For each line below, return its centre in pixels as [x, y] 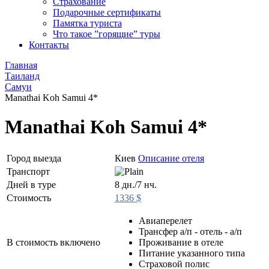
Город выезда [34, 158]
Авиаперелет [165, 220]
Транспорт [28, 171]
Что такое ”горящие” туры [107, 34]
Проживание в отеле [181, 242]
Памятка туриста [87, 23]
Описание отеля [171, 158]
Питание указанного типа [192, 253]
